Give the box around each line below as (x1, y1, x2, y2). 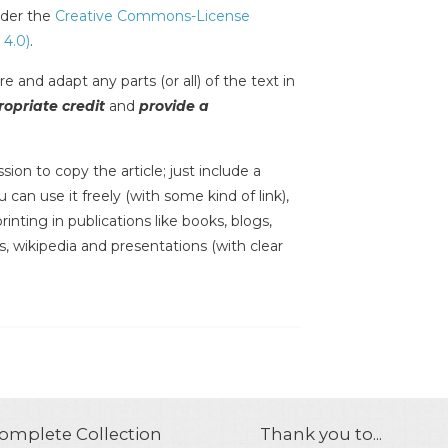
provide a (139, 97, 209, 116)
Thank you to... (259, 424, 382, 445)
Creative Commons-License (55, 7, 250, 26)
